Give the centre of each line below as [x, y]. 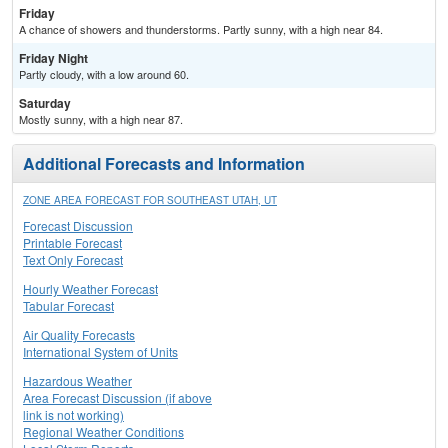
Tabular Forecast [68, 306]
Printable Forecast [72, 243]
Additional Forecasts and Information [164, 164]
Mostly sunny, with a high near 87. [101, 119]
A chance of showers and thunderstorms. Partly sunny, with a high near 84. [201, 29]
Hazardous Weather [77, 381]
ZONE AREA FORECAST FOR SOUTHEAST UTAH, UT [150, 200]
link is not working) [73, 415]
